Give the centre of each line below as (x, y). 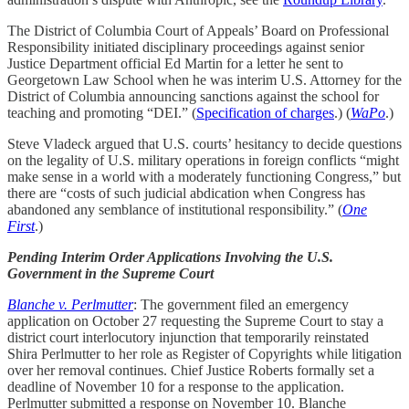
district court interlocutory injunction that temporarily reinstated (188, 337)
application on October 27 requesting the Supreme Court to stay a (195, 320)
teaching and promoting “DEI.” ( (102, 112)
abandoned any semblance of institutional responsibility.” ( (175, 209)
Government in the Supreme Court (110, 273)
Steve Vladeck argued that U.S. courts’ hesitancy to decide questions (204, 143)
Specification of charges (265, 112)
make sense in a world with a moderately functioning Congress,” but (204, 176)
